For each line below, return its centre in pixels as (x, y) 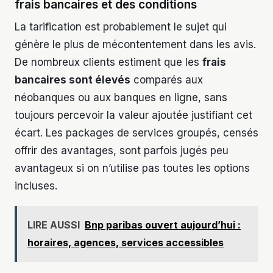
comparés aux (167, 80)
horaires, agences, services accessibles (126, 243)
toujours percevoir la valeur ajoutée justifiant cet (133, 115)
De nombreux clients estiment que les (108, 62)
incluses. (36, 186)
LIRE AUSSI (54, 225)
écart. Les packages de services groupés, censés (136, 133)
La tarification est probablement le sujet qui (121, 27)
